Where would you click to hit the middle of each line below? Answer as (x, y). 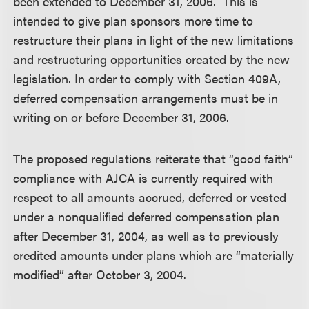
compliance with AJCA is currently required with (143, 178)
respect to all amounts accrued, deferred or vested (150, 197)
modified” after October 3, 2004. (100, 274)
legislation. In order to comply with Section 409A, (147, 78)
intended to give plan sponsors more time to (133, 20)
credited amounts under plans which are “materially (154, 255)
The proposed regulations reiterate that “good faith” (153, 158)
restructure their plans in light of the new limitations (154, 40)
